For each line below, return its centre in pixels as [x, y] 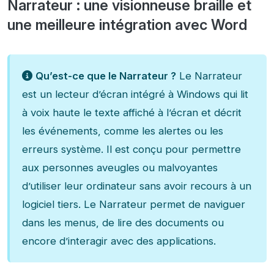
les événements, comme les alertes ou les [123, 131]
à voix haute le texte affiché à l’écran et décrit [132, 113]
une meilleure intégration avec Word [127, 25]
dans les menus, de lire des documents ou [123, 223]
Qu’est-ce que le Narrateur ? [106, 76]
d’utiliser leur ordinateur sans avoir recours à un [137, 186]
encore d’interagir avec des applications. [119, 241]
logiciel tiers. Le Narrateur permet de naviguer [134, 205]
